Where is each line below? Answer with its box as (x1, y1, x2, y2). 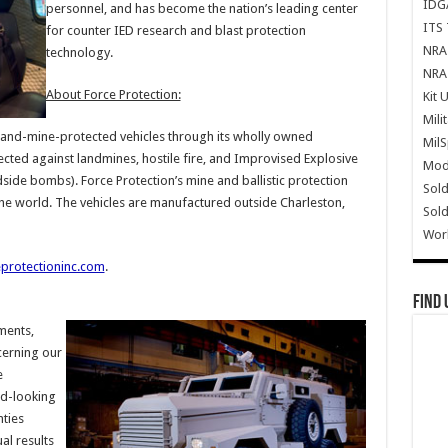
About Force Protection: (45, 87, 181, 102)
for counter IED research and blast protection (45, 23, 306, 38)
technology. (45, 45, 113, 60)
